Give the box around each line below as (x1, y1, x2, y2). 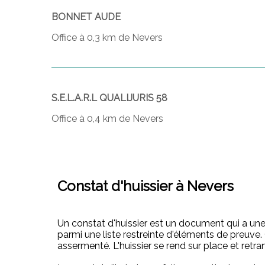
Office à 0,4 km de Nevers (51, 113, 163, 124)
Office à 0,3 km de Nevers (51, 32, 163, 43)
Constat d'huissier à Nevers (57, 177, 234, 195)
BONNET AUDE (51, 11, 121, 22)
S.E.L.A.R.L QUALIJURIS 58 (51, 92, 167, 104)
